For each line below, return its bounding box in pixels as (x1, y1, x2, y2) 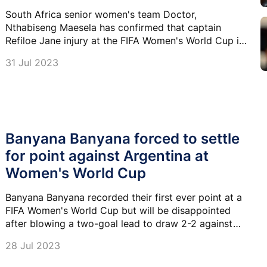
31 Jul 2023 (5, 57, 58, 69)
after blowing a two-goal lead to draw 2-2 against (5, 217, 233, 229)
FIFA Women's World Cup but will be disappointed (5, 204, 231, 216)
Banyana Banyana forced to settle (5, 129, 240, 147)
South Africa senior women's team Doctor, (5, 8, 197, 21)
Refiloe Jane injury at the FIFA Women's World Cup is (5, 35, 244, 47)
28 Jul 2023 (5, 239, 60, 252)
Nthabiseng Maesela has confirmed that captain (5, 21, 221, 34)
